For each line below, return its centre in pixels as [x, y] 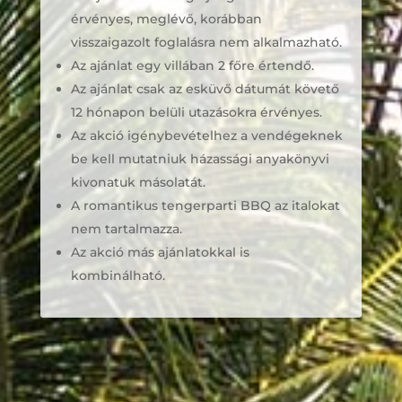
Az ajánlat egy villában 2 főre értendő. [192, 66]
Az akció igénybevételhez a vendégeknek [206, 135]
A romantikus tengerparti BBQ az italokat [205, 205]
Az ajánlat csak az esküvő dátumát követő [205, 89]
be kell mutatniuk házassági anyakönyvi [200, 159]
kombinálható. [118, 275]
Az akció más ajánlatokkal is [160, 252]
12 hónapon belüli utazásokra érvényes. [196, 112]
